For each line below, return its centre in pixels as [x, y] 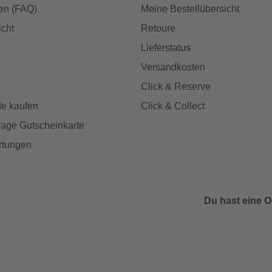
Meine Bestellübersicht [190, 8]
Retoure [158, 28]
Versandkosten [173, 67]
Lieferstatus [166, 47]
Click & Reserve [176, 86]
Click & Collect [173, 106]
